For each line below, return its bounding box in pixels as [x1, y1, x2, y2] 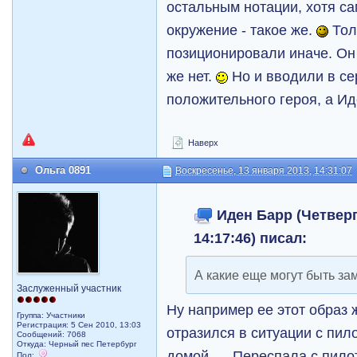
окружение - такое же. [167, 22, 317, 38]
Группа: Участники [17, 311, 86, 320]
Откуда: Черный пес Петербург [17, 339, 138, 348]
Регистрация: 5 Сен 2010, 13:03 [17, 320, 142, 329]
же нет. [167, 68, 217, 84]
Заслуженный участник [17, 283, 122, 294]
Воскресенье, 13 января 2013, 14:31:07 [175, 165, 353, 176]
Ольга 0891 [35, 164, 92, 176]
